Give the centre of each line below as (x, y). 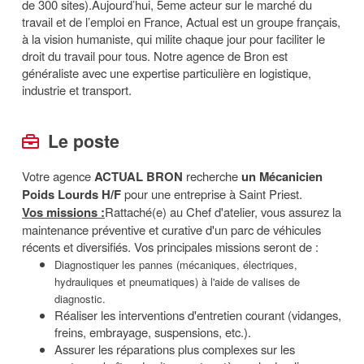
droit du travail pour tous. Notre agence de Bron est (155, 56)
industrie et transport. (78, 90)
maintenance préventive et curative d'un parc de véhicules (171, 230)
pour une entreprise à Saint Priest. (213, 194)
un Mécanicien (282, 176)
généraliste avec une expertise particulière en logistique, (167, 73)
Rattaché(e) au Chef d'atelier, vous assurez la (223, 212)
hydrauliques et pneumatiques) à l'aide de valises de (177, 282)
